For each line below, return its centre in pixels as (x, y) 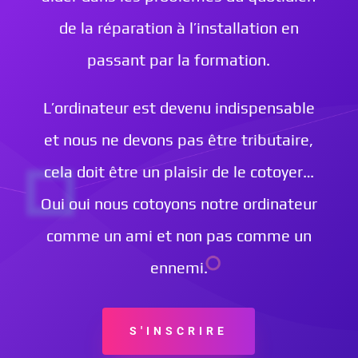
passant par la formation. (179, 60)
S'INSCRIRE (179, 331)
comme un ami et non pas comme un (179, 235)
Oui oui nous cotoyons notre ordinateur (179, 203)
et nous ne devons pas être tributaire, (179, 139)
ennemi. (179, 267)
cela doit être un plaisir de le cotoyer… (179, 171)
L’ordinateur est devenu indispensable (179, 107)
